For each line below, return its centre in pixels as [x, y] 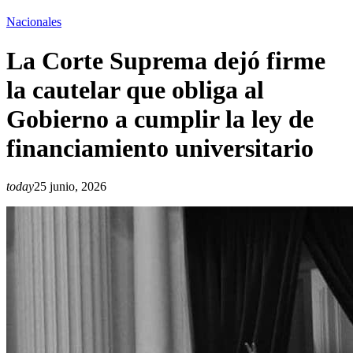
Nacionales [34, 22]
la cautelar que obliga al [135, 89]
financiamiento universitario [160, 148]
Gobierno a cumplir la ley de [160, 119]
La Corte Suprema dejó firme [166, 60]
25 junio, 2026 [70, 187]
